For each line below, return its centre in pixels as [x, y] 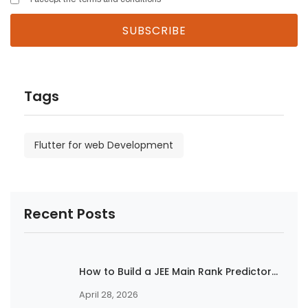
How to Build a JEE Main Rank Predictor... [178, 271]
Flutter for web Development [104, 145]
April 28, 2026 [109, 294]
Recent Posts [70, 213]
